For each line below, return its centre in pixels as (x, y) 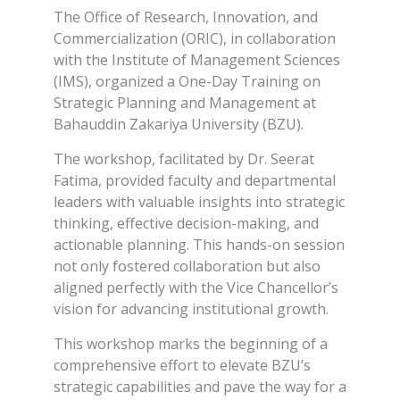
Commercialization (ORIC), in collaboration (195, 38)
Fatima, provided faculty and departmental (195, 180)
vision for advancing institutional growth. (191, 308)
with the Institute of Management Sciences (197, 59)
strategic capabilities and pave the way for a (200, 386)
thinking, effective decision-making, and (186, 223)
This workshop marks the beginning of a (191, 343)
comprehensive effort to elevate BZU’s (182, 365)
